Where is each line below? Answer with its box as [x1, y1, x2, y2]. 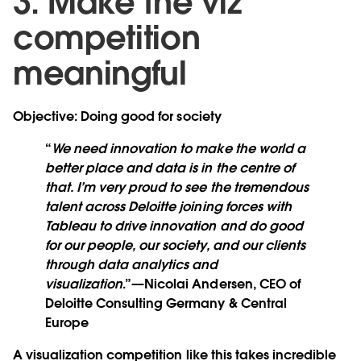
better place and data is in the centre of [45, 160, 294, 177]
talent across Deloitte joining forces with [45, 198, 292, 216]
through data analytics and [45, 256, 218, 274]
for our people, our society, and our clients [45, 237, 305, 255]
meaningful [13, 52, 187, 95]
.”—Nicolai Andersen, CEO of [122, 276, 301, 293]
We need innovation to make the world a [52, 140, 305, 158]
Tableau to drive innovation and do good [45, 218, 303, 235]
